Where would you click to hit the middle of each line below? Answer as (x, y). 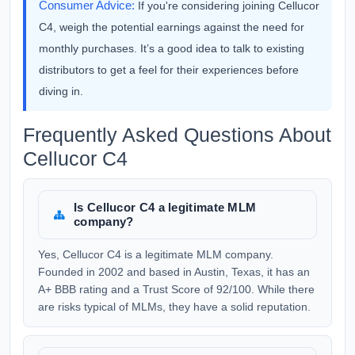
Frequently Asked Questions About (177, 135)
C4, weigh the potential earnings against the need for (172, 27)
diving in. (61, 91)
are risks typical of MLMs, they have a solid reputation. (174, 307)
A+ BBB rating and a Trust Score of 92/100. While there (176, 289)
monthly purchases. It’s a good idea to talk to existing (172, 48)
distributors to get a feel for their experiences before (169, 70)
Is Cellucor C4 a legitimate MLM (165, 207)
